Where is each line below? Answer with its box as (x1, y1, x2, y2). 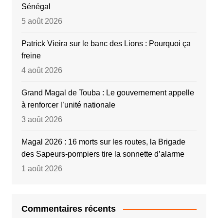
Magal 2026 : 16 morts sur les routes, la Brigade (21, 138, 185, 146)
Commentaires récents (21, 204, 116, 214)
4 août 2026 (21, 66, 62, 75)
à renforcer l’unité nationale (21, 101, 115, 109)
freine (21, 52, 41, 60)
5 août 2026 (21, 17, 62, 26)
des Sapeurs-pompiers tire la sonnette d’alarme (21, 150, 184, 159)
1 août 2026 (21, 164, 62, 173)
